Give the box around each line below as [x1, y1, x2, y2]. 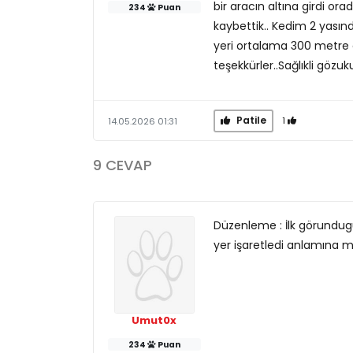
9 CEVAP [93, 155, 152, 175]
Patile [233, 113, 266, 127]
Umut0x [132, 312, 177, 328]
